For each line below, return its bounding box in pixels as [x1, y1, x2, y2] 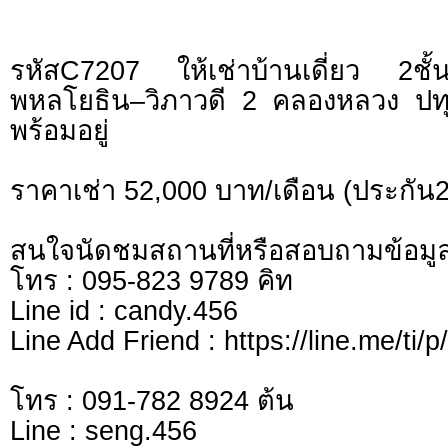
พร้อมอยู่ [10, 115, 109, 147]
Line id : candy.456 [10, 295, 238, 327]
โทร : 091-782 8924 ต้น [10, 385, 294, 417]
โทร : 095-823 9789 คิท [10, 265, 293, 297]
